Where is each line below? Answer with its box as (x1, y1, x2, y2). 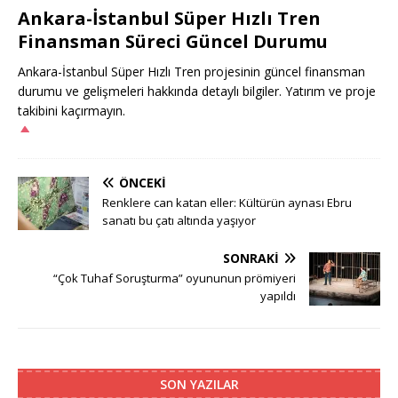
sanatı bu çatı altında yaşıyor (102, 211, 256, 228)
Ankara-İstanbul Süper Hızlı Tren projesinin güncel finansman (18, 62, 365, 80)
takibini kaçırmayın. (18, 101, 125, 119)
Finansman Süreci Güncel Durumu (18, 28, 328, 53)
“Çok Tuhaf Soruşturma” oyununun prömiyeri (53, 269, 296, 286)
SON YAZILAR (159, 375, 239, 393)
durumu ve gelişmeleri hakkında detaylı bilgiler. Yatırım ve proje (18, 82, 376, 99)
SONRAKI (223, 249, 279, 267)
